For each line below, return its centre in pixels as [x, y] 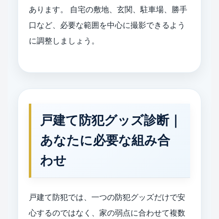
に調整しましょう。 [64, 41]
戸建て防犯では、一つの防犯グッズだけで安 [107, 197]
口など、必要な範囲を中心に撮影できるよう [107, 25]
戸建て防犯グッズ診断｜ [111, 120]
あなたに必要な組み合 [105, 140]
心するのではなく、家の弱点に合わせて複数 [107, 213]
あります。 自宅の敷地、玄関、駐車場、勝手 [108, 9]
